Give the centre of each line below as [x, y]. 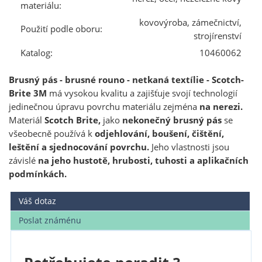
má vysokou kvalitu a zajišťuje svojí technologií [142, 93]
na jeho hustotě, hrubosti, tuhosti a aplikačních [143, 160]
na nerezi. [221, 106]
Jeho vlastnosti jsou [189, 147]
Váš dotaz [38, 201]
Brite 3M [28, 93]
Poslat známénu [50, 220]
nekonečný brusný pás [172, 120]
